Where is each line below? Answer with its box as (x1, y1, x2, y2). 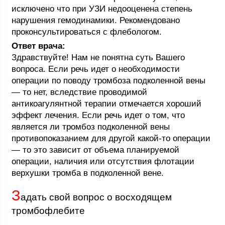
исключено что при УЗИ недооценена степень (12, 4, 193, 14)
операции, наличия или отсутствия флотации (12, 157, 195, 166)
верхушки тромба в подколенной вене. (12, 168, 164, 178)
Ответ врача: (12, 41, 66, 51)
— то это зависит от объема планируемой (12, 145, 180, 155)
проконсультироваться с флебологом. (12, 27, 162, 37)
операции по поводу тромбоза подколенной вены (12, 76, 206, 85)
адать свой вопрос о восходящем (21, 192, 172, 202)
